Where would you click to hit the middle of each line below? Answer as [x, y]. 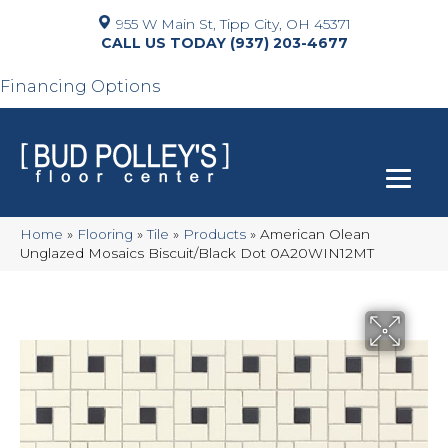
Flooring [105, 234]
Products [214, 234]
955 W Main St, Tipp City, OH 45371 [233, 24]
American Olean [315, 234]
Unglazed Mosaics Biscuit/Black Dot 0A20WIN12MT [197, 253]
